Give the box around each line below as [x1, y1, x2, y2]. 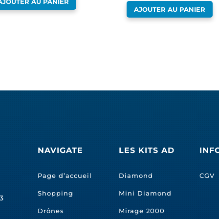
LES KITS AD [118, 145, 175, 155]
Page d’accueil [38, 172, 92, 180]
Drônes [38, 207, 65, 215]
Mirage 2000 [118, 207, 165, 215]
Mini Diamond [118, 189, 172, 197]
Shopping [38, 189, 74, 197]
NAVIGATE [38, 145, 84, 155]
